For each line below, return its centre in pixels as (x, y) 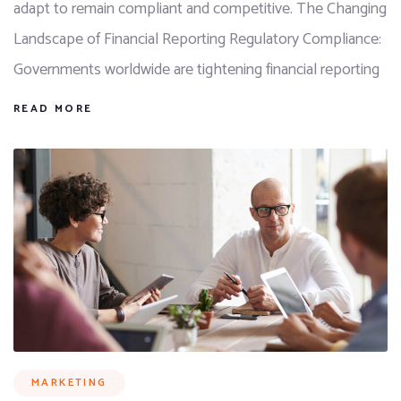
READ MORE (53, 109)
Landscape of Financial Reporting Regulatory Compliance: (197, 40)
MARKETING (69, 382)
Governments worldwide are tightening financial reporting (196, 70)
